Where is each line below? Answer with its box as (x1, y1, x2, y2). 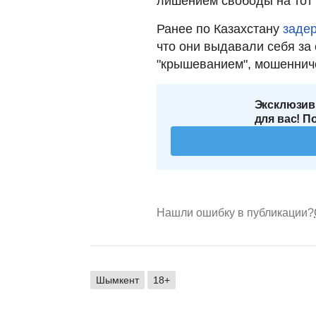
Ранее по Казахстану (157, 21, 283, 36)
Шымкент (96, 274, 139, 286)
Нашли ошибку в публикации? (157, 206, 314, 219)
